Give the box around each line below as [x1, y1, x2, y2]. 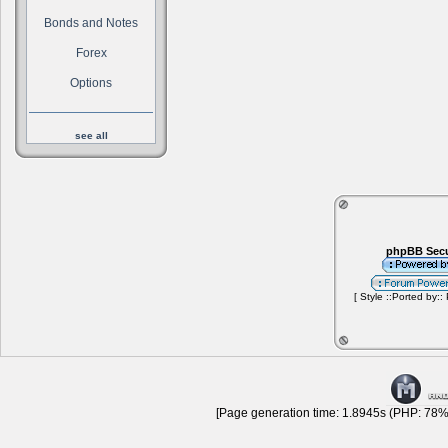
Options [70, 76, 112, 90]
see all [74, 130, 108, 141]
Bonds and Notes [44, 16, 138, 30]
